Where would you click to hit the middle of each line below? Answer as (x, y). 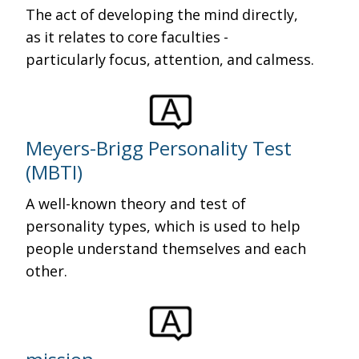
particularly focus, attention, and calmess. (170, 59)
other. (47, 271)
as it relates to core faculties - (129, 37)
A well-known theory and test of (136, 204)
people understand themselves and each (166, 248)
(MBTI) (54, 172)
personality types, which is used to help (163, 226)
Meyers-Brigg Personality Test (159, 148)
